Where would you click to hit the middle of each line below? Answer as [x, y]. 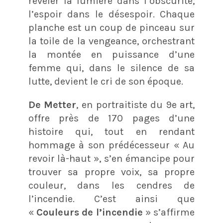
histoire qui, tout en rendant [111, 132]
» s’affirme [169, 213]
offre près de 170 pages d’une [111, 118]
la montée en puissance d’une [111, 55]
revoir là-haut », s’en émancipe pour [111, 159]
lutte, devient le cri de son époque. [106, 82]
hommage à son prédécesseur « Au [111, 145]
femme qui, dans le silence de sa [111, 68]
